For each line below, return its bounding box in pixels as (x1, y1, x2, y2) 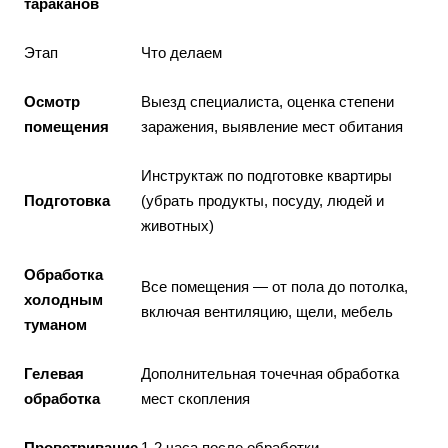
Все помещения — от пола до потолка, (141, 278, 408, 295)
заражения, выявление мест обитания (141, 118, 403, 135)
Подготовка (24, 192, 110, 209)
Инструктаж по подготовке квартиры (141, 167, 392, 184)
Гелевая (24, 365, 84, 382)
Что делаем (141, 44, 222, 61)
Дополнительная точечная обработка (141, 365, 399, 382)
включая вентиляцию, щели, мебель (141, 303, 393, 320)
